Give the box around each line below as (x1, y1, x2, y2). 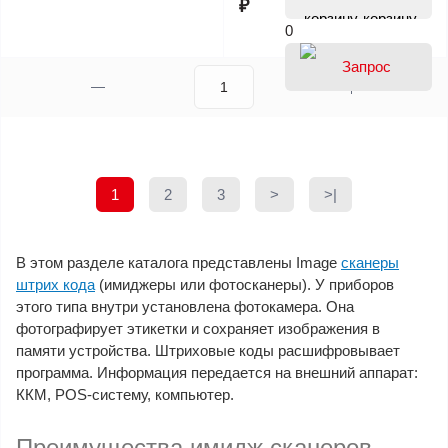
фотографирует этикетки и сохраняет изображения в (16, 319, 380, 337)
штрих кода (16, 275, 95, 293)
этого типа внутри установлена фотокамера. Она (16, 297, 354, 315)
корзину (363, 9, 417, 27)
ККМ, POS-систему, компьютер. (16, 385, 234, 403)
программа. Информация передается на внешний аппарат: (16, 363, 418, 381)
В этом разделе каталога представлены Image (16, 253, 341, 271)
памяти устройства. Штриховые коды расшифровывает (16, 341, 400, 359)
